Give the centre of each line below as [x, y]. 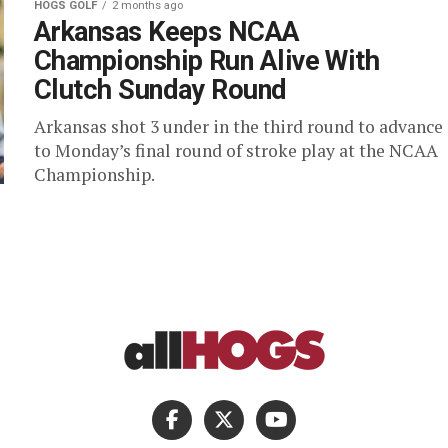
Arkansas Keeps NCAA [167, 32]
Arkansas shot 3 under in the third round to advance [238, 126]
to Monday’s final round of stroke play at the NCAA [236, 150]
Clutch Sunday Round [160, 90]
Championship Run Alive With [207, 61]
